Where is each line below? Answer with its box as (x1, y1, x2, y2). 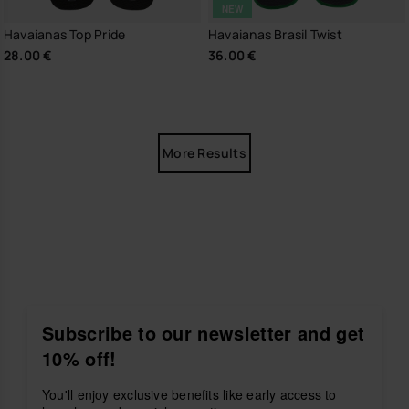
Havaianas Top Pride (4, 26, 126, 43)
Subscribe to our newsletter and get (42, 320, 365, 346)
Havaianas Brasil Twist (208, 26, 342, 43)
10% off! (42, 345, 117, 372)
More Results (163, 143, 246, 162)
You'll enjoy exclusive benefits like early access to (42, 385, 337, 404)
